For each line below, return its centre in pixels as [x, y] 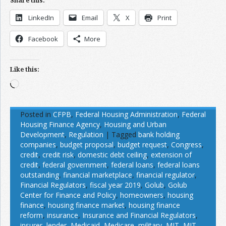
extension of [171, 154]
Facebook [43, 39]
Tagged [124, 134]
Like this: [25, 69]
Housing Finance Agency [60, 124]
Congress [186, 144]
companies [38, 144]
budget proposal [87, 144]
